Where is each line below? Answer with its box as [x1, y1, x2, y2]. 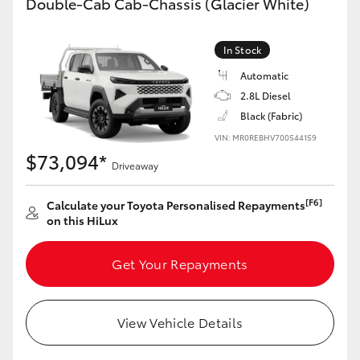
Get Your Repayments [112, 254, 248, 272]
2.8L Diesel [240, 88, 291, 102]
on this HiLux [47, 212, 118, 228]
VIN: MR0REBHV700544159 [215, 131, 317, 143]
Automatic [240, 68, 288, 82]
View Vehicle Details [117, 313, 243, 331]
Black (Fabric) [240, 108, 302, 122]
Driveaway [112, 158, 158, 172]
